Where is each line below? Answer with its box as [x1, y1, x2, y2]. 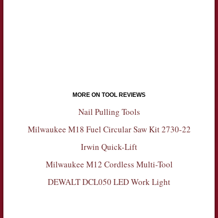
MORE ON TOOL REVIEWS [73, 91, 145, 98]
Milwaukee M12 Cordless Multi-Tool [45, 158, 173, 170]
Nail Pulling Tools [78, 106, 140, 117]
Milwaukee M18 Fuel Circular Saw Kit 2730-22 [27, 123, 191, 135]
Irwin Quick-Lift [81, 141, 137, 152]
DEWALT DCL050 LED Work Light [48, 176, 170, 187]
